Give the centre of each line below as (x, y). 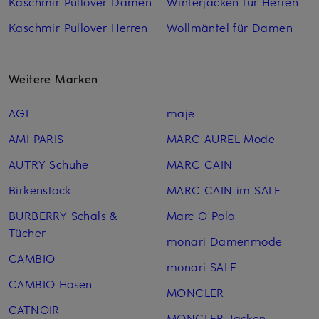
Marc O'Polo (200, 215)
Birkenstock (40, 189)
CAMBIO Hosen (51, 283)
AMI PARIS (36, 138)
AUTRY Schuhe (49, 163)
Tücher (27, 232)
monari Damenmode (224, 240)
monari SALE (202, 266)
